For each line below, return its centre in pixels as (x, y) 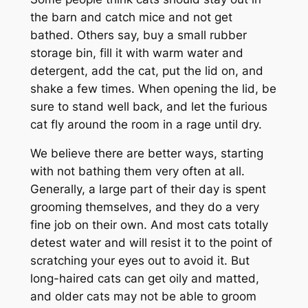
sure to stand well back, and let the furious (148, 106)
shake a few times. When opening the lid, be (153, 88)
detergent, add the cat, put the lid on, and (146, 70)
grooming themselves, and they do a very (144, 207)
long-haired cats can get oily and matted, (144, 279)
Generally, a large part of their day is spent (148, 189)
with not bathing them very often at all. (137, 172)
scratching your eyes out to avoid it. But (140, 261)
